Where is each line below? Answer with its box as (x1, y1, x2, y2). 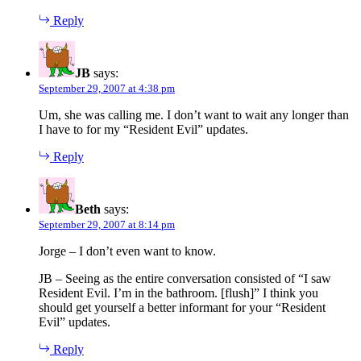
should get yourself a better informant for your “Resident (39, 300, 326, 314)
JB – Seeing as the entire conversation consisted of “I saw (39, 271, 331, 285)
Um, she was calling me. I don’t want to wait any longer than (39, 107, 349, 122)
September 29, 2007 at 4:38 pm (39, 81, 175, 94)
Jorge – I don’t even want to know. (39, 243, 216, 258)
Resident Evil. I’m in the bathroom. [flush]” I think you (39, 285, 318, 300)
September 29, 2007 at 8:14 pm (39, 218, 175, 230)
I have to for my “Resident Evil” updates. (39, 122, 248, 136)
